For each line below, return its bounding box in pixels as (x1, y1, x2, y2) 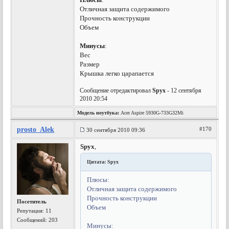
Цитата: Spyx (87, 159, 119, 165)
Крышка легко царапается (80, 70, 154, 77)
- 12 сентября (166, 87, 202, 94)
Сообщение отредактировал (80, 87, 153, 94)
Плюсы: (87, 176, 110, 184)
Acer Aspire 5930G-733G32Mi (119, 110, 184, 116)
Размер (80, 60, 100, 68)
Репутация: (17, 208, 46, 214)
